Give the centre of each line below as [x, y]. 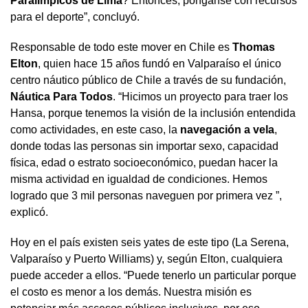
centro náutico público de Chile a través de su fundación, [148, 80]
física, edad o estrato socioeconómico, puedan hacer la [144, 162]
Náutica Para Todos [62, 96]
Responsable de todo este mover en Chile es [121, 47]
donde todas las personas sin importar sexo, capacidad [144, 146]
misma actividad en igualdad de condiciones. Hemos [139, 179]
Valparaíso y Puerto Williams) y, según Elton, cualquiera [146, 258]
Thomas [254, 47]
